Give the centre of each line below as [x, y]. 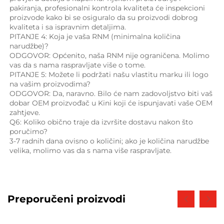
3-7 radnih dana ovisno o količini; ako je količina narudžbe [109, 141]
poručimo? [29, 132]
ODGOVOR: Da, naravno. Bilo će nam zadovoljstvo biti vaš [111, 94]
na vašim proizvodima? [51, 84]
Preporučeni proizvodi [66, 199]
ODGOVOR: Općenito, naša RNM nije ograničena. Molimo [109, 56]
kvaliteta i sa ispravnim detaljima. [69, 27]
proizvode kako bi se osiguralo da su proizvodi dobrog [104, 18]
